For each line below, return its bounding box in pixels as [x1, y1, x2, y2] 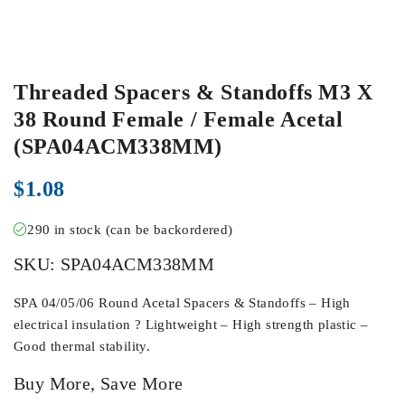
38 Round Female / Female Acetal [14, 107, 344, 131]
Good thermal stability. [14, 338, 151, 353]
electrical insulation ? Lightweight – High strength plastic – [14, 316, 369, 332]
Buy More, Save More [14, 372, 184, 393]
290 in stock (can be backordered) [27, 221, 233, 237]
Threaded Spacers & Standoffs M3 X [14, 80, 373, 104]
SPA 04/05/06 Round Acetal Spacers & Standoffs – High [14, 295, 351, 310]
